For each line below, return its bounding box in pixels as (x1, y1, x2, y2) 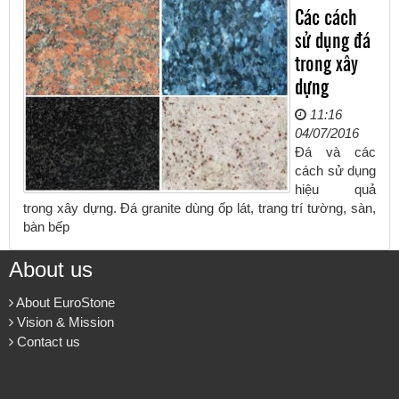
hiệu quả (295, 181, 376, 197)
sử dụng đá (295, 23, 370, 53)
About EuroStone (13, 294, 115, 310)
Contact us (13, 333, 80, 349)
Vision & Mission (13, 313, 114, 330)
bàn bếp (23, 218, 69, 234)
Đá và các (295, 143, 376, 159)
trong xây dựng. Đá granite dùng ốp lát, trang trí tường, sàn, (23, 199, 376, 216)
